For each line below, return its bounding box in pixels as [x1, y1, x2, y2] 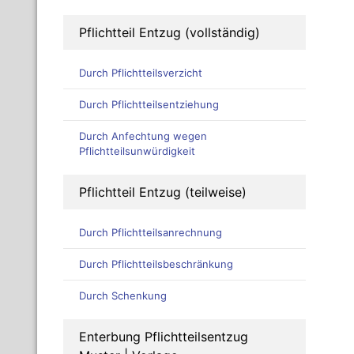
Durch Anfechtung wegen [79, 130, 207, 143]
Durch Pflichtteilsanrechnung [79, 226, 222, 239]
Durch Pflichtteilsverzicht [79, 66, 202, 80]
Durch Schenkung [79, 289, 167, 303]
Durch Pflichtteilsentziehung [79, 98, 219, 111]
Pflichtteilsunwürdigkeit [79, 145, 195, 158]
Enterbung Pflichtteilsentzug [79, 329, 248, 345]
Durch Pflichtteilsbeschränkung [79, 258, 233, 271]
